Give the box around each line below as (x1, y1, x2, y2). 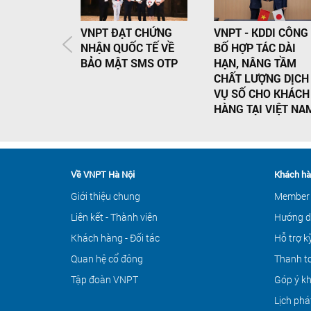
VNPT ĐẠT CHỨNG (80, 25, 172, 40)
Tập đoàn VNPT (71, 273, 138, 287)
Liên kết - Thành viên (71, 210, 158, 224)
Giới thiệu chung (71, 190, 140, 203)
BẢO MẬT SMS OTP (80, 56, 178, 71)
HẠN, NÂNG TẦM (213, 56, 296, 71)
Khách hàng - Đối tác (71, 231, 160, 245)
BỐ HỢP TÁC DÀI (213, 40, 296, 56)
